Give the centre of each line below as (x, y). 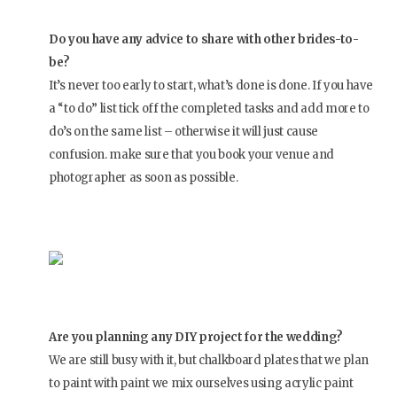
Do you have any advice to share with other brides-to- (204, 40)
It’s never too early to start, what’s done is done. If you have (211, 86)
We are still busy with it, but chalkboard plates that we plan (209, 361)
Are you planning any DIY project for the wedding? (196, 338)
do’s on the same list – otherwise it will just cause (184, 132)
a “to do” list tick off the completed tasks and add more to (209, 109)
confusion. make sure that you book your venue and (192, 155)
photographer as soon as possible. (144, 178)
